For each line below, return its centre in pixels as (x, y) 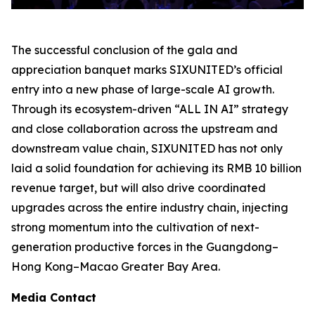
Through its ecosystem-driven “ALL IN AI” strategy (150, 109)
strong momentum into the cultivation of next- (135, 227)
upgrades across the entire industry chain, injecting (150, 207)
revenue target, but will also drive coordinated (139, 187)
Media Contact (54, 297)
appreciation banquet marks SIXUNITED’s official (147, 69)
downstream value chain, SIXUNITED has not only (147, 148)
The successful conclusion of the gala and (124, 50)
